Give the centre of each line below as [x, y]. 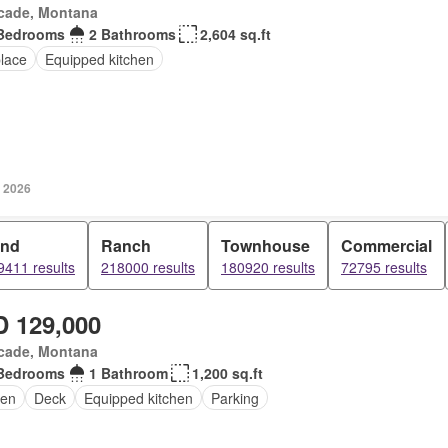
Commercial [386, 245]
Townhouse [265, 245]
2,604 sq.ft [235, 34]
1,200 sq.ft [227, 373]
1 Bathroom [128, 373]
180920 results [268, 267]
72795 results [384, 267]
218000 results [148, 267]
